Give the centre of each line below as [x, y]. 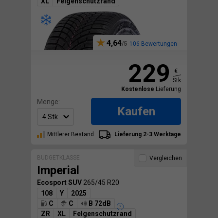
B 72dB [100, 203]
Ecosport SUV [60, 182]
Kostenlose [138, 89]
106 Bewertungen [153, 44]
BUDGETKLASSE [58, 157]
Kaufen [136, 112]
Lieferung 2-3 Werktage [147, 135]
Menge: [48, 102]
